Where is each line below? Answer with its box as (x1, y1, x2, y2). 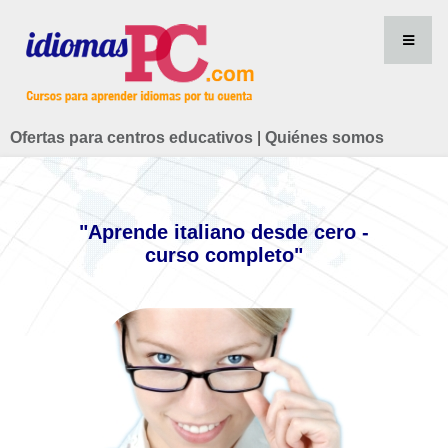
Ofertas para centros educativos (10, 129, 253, 146)
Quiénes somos (265, 129, 384, 146)
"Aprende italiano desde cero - (79, 221, 369, 243)
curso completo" (145, 244, 303, 266)
